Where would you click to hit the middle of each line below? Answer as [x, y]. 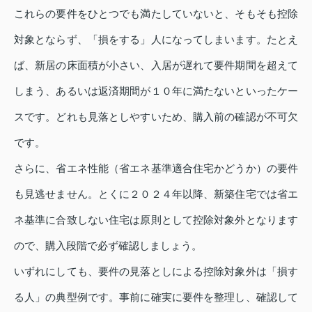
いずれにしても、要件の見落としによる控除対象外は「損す [156, 272]
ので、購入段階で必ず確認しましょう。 [108, 246]
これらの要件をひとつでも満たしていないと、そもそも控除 [156, 14]
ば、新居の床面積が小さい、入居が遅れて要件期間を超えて [156, 65]
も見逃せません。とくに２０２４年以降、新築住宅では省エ [156, 194]
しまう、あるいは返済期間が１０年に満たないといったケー [156, 91]
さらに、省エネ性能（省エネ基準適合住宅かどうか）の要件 [156, 169]
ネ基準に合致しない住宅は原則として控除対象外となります [156, 220]
